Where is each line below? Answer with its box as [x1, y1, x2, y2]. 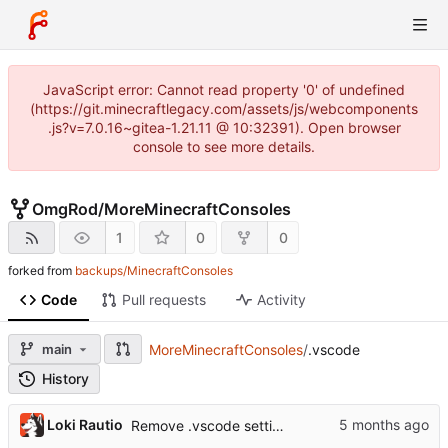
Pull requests [121, 291, 206, 309]
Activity [256, 291, 306, 309]
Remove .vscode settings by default [272, 417, 284, 435]
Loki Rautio [47, 416, 123, 434]
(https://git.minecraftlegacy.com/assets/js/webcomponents [30, 100, 418, 117]
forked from [8, 263, 75, 279]
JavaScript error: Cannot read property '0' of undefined [43, 81, 405, 98]
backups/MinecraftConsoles [75, 263, 233, 279]
